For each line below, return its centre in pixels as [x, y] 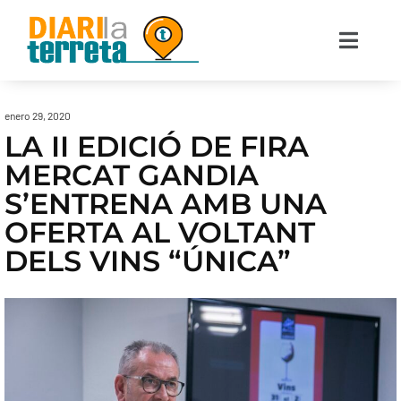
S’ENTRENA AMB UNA [166, 204]
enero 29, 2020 [38, 115]
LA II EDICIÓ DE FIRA [157, 146]
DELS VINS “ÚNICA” [148, 261]
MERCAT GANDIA [132, 175]
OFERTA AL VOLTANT [160, 232]
